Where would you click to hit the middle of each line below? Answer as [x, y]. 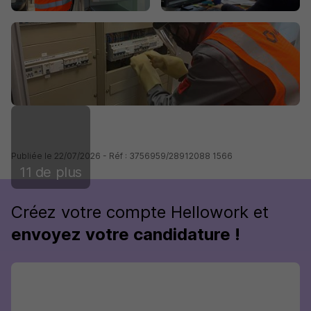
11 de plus [51, 172]
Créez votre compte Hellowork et [140, 212]
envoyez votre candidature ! [126, 234]
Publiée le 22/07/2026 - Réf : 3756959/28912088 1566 [122, 156]
